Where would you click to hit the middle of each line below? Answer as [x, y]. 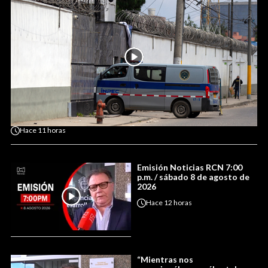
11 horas [52, 130]
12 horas [178, 203]
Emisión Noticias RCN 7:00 [190, 167]
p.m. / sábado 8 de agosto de [193, 176]
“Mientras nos [165, 259]
